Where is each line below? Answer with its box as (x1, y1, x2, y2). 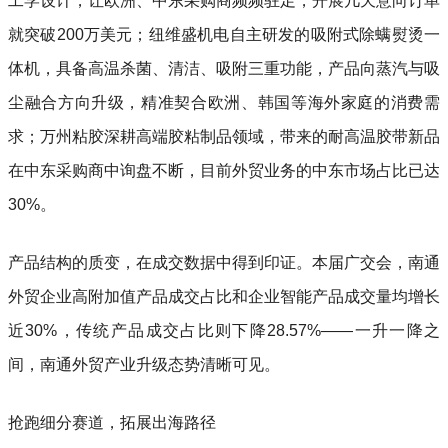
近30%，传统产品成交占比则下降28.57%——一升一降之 (8, 321, 440, 339)
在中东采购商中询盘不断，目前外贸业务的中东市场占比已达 (8, 161, 440, 179)
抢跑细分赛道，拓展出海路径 (8, 413, 216, 431)
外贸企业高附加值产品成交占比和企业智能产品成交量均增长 (8, 287, 440, 305)
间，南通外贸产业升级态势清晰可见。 (8, 355, 280, 373)
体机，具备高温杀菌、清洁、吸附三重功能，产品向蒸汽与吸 (8, 59, 440, 77)
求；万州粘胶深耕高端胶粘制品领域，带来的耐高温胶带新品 (8, 127, 440, 145)
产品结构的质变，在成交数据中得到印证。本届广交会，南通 (8, 253, 440, 271)
